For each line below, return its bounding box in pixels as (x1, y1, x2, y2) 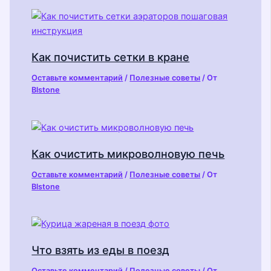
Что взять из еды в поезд (31, 243, 170, 257)
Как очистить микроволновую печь (31, 146, 225, 160)
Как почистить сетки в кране (31, 50, 190, 64)
